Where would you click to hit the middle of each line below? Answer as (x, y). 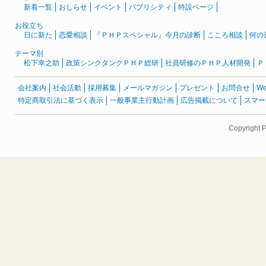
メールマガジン (148, 88)
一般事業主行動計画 (142, 100)
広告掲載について (209, 100)
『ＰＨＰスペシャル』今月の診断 (147, 35)
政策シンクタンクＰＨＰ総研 (112, 63)
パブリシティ (150, 7)
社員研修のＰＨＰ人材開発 (208, 63)
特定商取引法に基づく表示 (61, 100)
